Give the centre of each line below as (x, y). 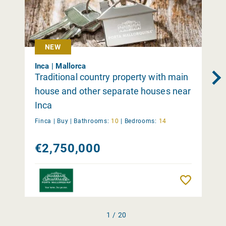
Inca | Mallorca (60, 66)
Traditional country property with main (111, 77)
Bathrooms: (92, 121)
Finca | (45, 121)
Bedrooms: (140, 121)
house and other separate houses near (113, 91)
